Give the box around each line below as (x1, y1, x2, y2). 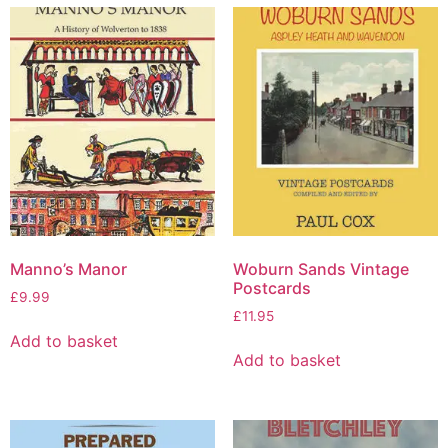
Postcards (232, 277, 311, 298)
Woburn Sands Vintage (232, 258, 409, 279)
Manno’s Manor (10, 258, 127, 279)
